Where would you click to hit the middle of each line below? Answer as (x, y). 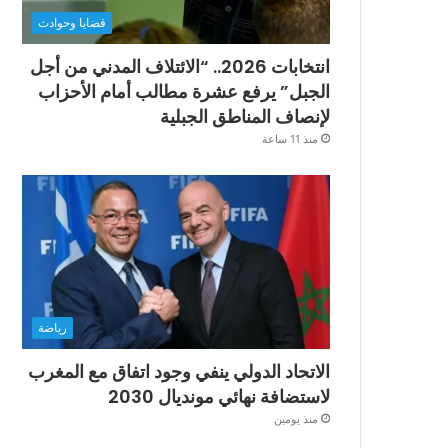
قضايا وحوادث (72, 23)
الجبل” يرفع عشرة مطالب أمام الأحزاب (184, 92)
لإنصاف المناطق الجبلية (245, 117)
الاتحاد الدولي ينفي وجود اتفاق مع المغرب (179, 372)
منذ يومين (296, 419)
